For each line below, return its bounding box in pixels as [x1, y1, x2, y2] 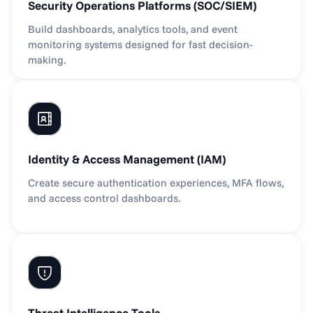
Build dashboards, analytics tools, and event [28, 22, 238, 36]
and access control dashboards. [28, 191, 180, 205]
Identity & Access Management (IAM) [28, 152, 226, 166]
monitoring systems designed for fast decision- [28, 38, 253, 51]
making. [28, 53, 66, 66]
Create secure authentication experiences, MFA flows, [28, 176, 284, 189]
